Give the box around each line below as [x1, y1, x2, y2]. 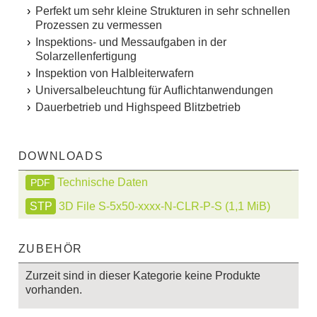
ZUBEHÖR [18, 243, 83, 255]
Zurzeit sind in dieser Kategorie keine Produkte [25, 270, 261, 282]
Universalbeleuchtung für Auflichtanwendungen [35, 84, 273, 97]
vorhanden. [25, 284, 83, 296]
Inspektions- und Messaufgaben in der [35, 36, 226, 49]
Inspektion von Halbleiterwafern [35, 67, 194, 80]
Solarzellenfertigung [35, 50, 137, 63]
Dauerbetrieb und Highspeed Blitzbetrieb [35, 101, 241, 114]
